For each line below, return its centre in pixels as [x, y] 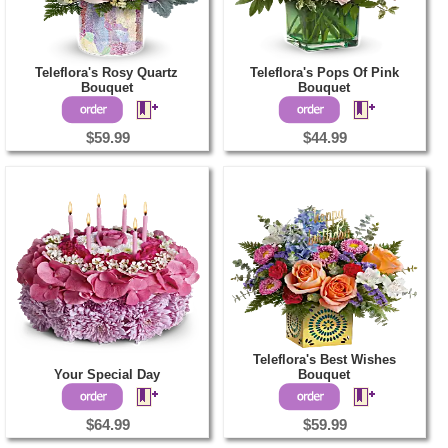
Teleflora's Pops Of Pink [324, 73]
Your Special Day [106, 375]
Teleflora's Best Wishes [324, 360]
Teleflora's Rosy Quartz [106, 73]
